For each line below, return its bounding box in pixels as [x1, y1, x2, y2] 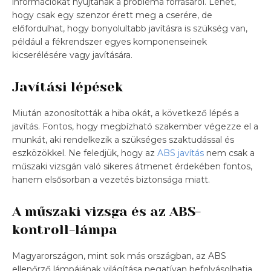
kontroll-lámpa [12, 221, 117, 237]
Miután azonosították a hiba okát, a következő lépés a [12, 107, 239, 119]
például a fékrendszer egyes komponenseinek [12, 36, 207, 47]
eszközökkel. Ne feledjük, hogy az [12, 147, 157, 158]
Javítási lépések [12, 79, 123, 94]
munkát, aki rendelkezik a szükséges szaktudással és [12, 134, 234, 145]
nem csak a [204, 147, 255, 158]
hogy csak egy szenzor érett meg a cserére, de [12, 9, 212, 21]
